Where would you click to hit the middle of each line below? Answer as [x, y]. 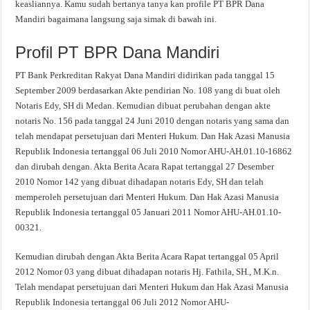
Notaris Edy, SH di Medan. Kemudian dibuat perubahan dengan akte [143, 106]
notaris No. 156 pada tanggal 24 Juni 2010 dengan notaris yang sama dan [153, 121]
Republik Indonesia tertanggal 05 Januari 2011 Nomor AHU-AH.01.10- [148, 212]
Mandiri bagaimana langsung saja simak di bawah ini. [116, 19]
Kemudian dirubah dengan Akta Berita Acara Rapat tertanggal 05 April [147, 256]
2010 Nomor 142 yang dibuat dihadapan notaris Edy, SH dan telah [140, 182]
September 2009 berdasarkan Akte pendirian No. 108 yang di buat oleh [148, 90]
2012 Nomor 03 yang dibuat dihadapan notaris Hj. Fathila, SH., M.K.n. [147, 272]
